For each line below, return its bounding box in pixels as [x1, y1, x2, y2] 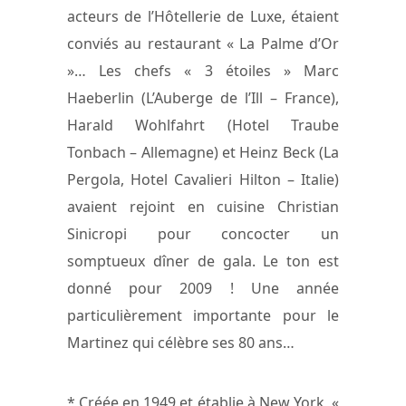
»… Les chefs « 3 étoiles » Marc [67, 60, 339, 81]
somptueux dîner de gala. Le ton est [67, 250, 339, 271]
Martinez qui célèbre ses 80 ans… [67, 332, 295, 353]
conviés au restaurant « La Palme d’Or [67, 33, 339, 53]
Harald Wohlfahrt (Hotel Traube [67, 114, 339, 135]
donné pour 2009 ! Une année [67, 277, 339, 298]
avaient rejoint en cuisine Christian [67, 196, 339, 217]
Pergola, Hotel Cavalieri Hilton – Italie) [67, 169, 339, 189]
